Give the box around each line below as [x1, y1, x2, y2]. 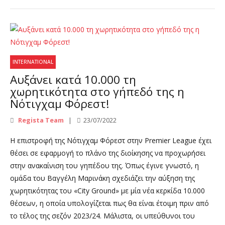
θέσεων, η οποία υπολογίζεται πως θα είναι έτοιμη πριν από [10, 198, 209, 208]
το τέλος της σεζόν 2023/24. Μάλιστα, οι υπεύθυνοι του [10, 210, 195, 220]
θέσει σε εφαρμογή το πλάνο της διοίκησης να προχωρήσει [10, 148, 205, 158]
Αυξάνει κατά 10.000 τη [10, 72, 136, 88]
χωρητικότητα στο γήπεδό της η [10, 84, 184, 100]
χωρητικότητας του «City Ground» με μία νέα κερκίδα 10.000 [10, 185, 205, 195]
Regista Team [17, 115, 64, 125]
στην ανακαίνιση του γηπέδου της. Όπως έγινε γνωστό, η [10, 160, 199, 170]
